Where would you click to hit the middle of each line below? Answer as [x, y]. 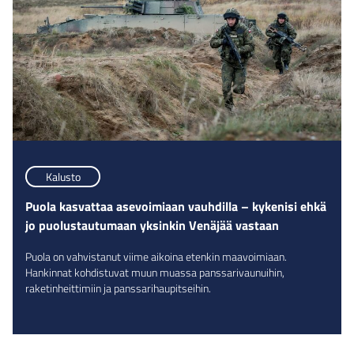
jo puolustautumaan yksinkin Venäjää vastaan [152, 226]
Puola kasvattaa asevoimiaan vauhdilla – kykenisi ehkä [176, 207]
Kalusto [63, 176]
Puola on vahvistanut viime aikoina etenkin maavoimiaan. [156, 257]
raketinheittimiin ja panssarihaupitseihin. [118, 288]
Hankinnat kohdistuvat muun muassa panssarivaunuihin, [155, 273]
